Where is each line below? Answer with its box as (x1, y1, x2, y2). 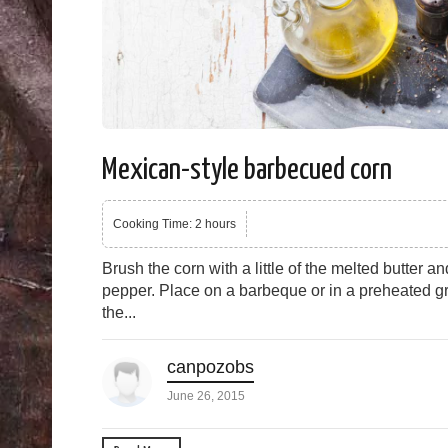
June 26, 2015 (167, 389, 245, 404)
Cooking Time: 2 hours (113, 217, 236, 232)
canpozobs (167, 357, 254, 378)
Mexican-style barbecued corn (102, 155, 392, 186)
